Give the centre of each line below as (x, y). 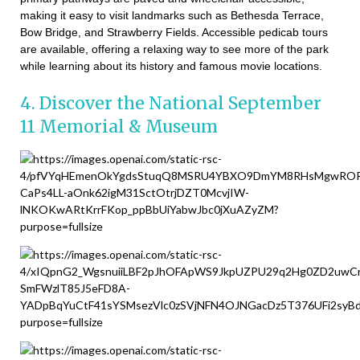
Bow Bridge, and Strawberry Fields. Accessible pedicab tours (174, 33)
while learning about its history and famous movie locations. (171, 66)
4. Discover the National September (171, 104)
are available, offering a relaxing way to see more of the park (174, 49)
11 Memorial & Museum (119, 127)
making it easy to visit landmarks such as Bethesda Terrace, (172, 16)
